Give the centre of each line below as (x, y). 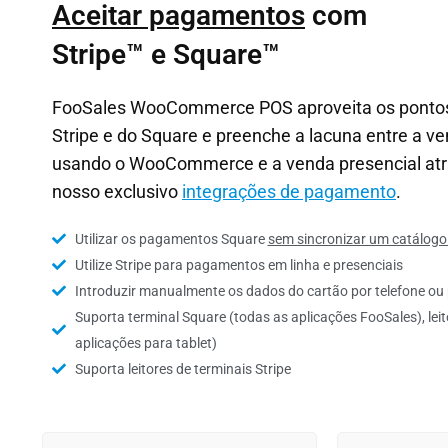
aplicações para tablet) (145, 343)
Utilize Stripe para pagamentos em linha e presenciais (238, 265)
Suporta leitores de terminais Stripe (182, 369)
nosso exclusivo (117, 191)
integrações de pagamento (289, 191)
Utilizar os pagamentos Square (171, 239)
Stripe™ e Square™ (166, 54)
